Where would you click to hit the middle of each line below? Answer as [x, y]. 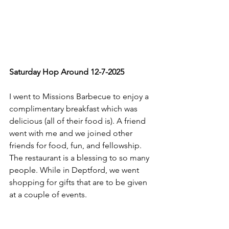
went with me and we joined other [72, 133]
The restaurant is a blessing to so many [80, 158]
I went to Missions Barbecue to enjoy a [80, 97]
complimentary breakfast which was [74, 109]
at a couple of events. [48, 195]
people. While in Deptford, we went [75, 170]
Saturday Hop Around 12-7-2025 [67, 72]
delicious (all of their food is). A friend [78, 121]
